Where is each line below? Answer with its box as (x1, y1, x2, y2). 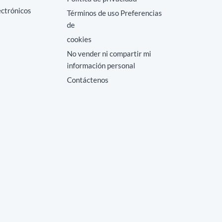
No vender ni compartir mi (66, 49, 151, 58)
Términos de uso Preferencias (66, 8, 162, 17)
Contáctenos (66, 75, 109, 84)
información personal (66, 61, 135, 70)
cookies (66, 35, 92, 44)
